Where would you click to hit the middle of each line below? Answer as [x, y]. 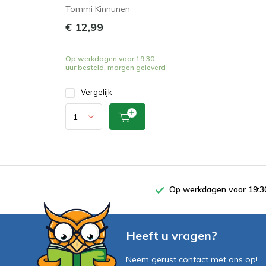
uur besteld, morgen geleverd [115, 67]
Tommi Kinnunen [98, 9]
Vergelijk [96, 92]
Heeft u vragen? [172, 235]
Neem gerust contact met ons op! [192, 259]
